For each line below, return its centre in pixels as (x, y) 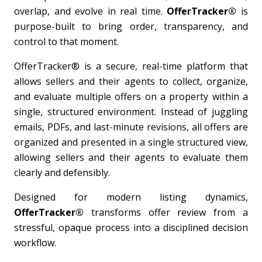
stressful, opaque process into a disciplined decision (131, 227)
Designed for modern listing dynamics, (131, 197)
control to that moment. (66, 42)
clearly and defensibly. (62, 173)
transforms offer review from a (166, 212)
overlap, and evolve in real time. (91, 11)
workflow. (35, 243)
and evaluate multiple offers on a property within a (131, 96)
